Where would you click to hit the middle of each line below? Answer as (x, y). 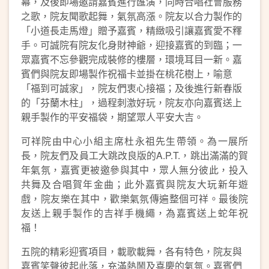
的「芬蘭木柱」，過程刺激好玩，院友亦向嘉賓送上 (131, 102)
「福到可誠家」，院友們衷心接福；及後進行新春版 (131, 88)
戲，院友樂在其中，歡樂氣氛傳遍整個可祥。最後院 (134, 198)
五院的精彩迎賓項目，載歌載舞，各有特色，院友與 (131, 251)
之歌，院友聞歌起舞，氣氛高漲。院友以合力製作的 (131, 16)
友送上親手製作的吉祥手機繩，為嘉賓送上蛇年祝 (134, 213)
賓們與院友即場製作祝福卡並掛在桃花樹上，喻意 (127, 74)
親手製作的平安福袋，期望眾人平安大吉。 (112, 117)
